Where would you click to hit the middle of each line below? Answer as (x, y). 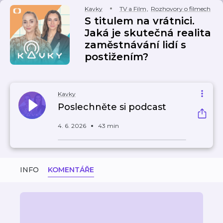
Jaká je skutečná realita (148, 33)
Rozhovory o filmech (181, 9)
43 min (109, 126)
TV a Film (133, 9)
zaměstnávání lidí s (135, 45)
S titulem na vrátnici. (140, 21)
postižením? (116, 57)
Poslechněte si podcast (112, 107)
